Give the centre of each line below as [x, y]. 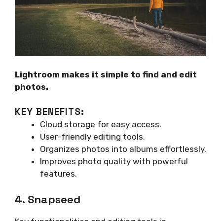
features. [58, 174]
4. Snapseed [48, 199]
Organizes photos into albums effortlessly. [123, 149]
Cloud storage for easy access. [101, 125]
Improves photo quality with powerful [114, 162]
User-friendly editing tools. [92, 137]
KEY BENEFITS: [50, 112]
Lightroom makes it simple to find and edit [106, 74]
